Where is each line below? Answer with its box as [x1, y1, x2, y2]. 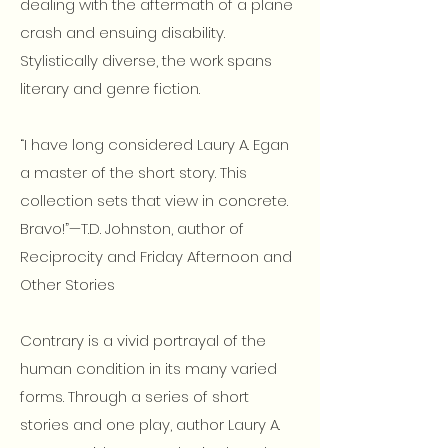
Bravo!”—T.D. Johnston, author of [20, 218, 244, 239]
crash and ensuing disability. [20, 22, 225, 43]
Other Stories [20, 274, 115, 295]
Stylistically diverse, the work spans [20, 50, 272, 71]
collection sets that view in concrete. [20, 190, 288, 211]
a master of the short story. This [20, 162, 247, 183]
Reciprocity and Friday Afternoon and [20, 246, 292, 267]
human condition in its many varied [20, 358, 277, 379]
